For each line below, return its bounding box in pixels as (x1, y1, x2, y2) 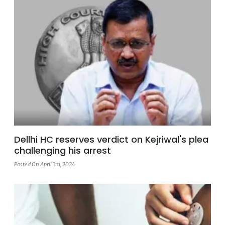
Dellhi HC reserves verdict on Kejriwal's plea (14, 133, 208, 146)
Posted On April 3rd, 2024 (14, 160, 75, 168)
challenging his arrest (14, 144, 111, 157)
